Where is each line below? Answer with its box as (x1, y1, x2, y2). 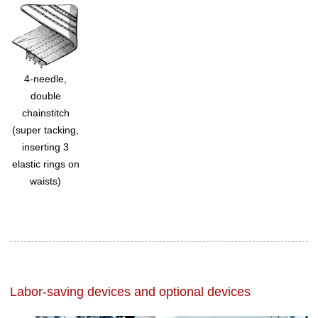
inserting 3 (22, 141, 70, 153)
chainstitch (21, 107, 70, 119)
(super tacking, (12, 124, 79, 136)
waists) (30, 175, 62, 187)
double (30, 90, 61, 102)
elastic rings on (11, 158, 79, 170)
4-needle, (24, 73, 67, 85)
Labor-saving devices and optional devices (10, 284, 251, 299)
